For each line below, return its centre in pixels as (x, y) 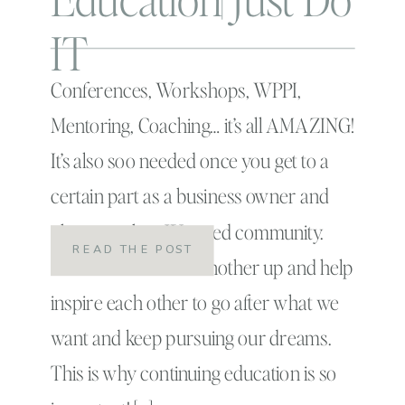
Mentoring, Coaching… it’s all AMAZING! (202, 125)
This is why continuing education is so (194, 373)
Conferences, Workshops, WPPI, (176, 89)
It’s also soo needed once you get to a (190, 161)
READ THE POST (132, 250)
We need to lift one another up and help (202, 267)
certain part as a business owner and (190, 196)
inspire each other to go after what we (195, 302)
